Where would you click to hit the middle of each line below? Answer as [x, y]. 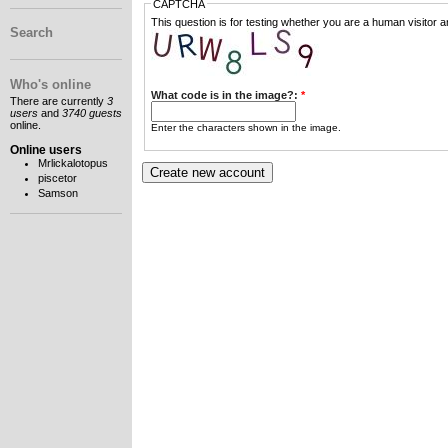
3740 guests [92, 113]
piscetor [57, 178]
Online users [46, 150]
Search [31, 33]
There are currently [58, 101]
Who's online [50, 84]
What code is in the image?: [225, 94]
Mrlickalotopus [72, 163]
